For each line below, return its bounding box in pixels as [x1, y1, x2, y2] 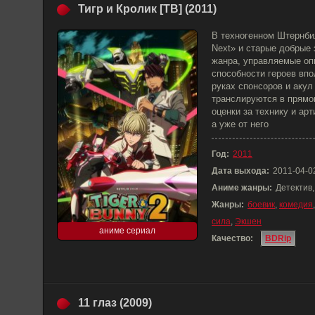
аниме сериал [99, 226, 155, 236]
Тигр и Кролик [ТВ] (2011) [78, 3, 217, 15]
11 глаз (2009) [78, 297, 152, 309]
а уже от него [212, 119, 269, 129]
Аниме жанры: [212, 183, 272, 193]
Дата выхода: [212, 166, 269, 176]
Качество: [212, 233, 253, 243]
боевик [247, 200, 275, 210]
